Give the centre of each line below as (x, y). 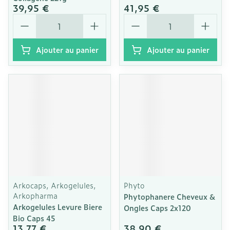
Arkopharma (35, 195)
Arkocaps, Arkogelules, (54, 185)
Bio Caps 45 (34, 218)
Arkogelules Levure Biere (57, 207)
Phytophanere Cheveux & (169, 196)
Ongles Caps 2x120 (157, 208)
